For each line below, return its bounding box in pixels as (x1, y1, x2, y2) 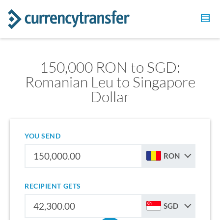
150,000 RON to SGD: (40, 58, 180, 76)
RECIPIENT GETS (25, 182, 81, 190)
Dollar (90, 87, 130, 106)
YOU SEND (25, 132, 61, 140)
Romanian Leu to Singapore (25, 73, 195, 91)
